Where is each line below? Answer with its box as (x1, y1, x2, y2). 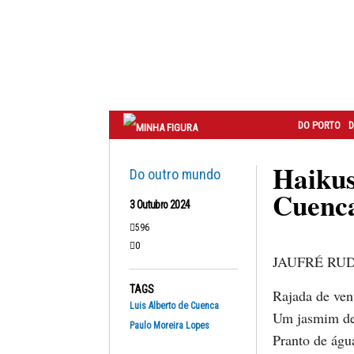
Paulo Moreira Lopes (130, 320, 209, 331)
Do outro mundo (130, 166, 220, 183)
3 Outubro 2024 (130, 198, 190, 211)
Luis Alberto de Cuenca (130, 300, 219, 311)
